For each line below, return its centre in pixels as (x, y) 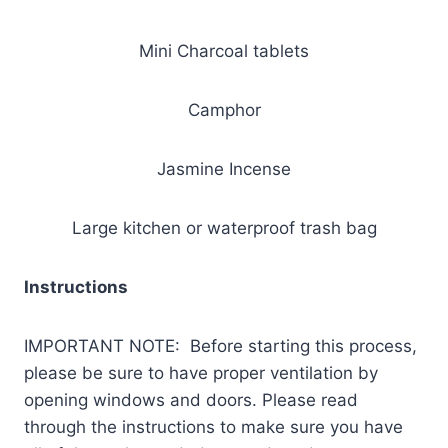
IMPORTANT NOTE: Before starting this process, (220, 345)
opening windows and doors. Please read (191, 399)
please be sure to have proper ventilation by (201, 372)
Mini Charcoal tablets (224, 50)
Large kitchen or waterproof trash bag (224, 227)
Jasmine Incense (224, 168)
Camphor (224, 109)
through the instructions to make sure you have (213, 426)
